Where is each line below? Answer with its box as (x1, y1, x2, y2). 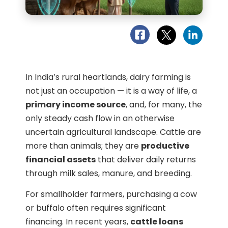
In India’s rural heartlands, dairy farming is (25, 71, 191, 83)
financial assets (25, 154, 96, 165)
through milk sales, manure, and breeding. (25, 167, 192, 179)
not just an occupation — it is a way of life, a (25, 85, 197, 97)
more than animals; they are (25, 140, 141, 152)
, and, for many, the (126, 99, 202, 110)
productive (141, 140, 189, 152)
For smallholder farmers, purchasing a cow (25, 188, 197, 201)
